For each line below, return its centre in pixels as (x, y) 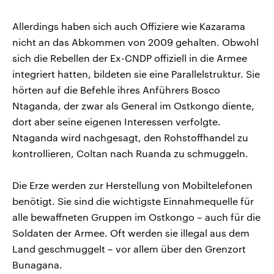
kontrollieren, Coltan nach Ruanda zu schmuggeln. (130, 153)
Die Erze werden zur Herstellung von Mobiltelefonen (132, 185)
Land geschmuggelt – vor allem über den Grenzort (129, 248)
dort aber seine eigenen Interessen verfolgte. (117, 121)
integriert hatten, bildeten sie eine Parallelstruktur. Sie (136, 73)
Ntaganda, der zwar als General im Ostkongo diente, (133, 105)
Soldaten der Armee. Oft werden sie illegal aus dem (131, 232)
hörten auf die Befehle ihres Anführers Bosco (116, 89)
